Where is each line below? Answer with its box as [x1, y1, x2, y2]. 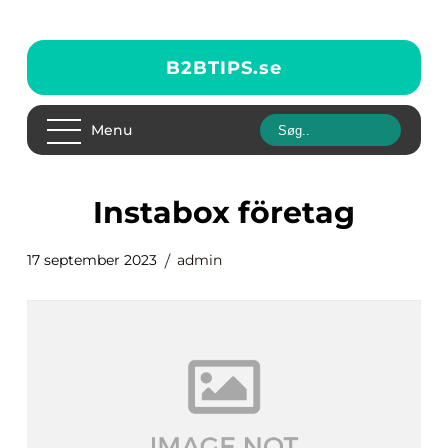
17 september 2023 [27, 251, 157, 269]
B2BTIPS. [166, 56, 259, 79]
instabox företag [103, 194, 355, 231]
